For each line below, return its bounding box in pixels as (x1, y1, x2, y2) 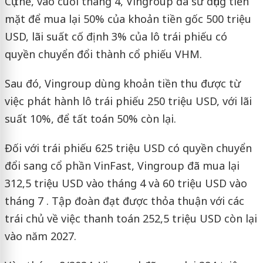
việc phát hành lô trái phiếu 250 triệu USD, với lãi (4, 93, 252, 108)
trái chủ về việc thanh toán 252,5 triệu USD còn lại (4, 211, 257, 225)
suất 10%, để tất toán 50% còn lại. (4, 111, 176, 126)
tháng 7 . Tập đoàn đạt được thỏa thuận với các (4, 193, 244, 208)
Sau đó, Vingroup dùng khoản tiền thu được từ (4, 76, 241, 90)
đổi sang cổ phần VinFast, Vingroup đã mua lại (4, 158, 240, 173)
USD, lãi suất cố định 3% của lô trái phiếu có (4, 29, 227, 43)
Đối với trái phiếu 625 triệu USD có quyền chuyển (4, 140, 252, 155)
